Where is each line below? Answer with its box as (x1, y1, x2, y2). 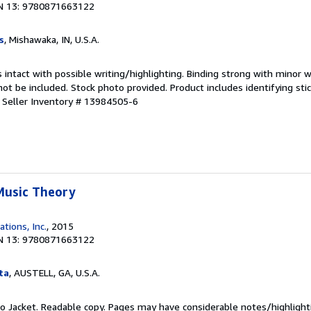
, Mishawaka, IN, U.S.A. (4, 33, 99, 45)
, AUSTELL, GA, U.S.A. (9, 266, 100, 278)
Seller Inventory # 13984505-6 (2, 94, 138, 107)
